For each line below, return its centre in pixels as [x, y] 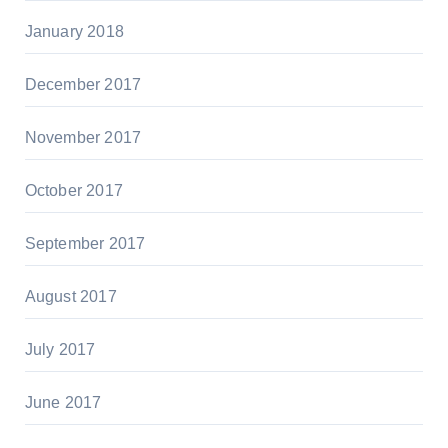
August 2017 [70, 297]
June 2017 [63, 403]
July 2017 [60, 350]
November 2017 [83, 138]
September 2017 [85, 244]
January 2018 [74, 32]
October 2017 [73, 191]
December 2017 [83, 85]
